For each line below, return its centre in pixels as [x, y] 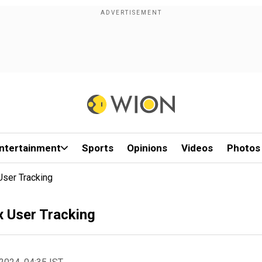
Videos [197, 148]
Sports [97, 148]
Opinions [147, 148]
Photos [243, 148]
